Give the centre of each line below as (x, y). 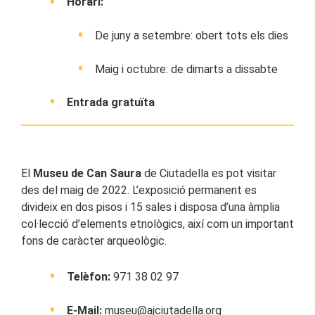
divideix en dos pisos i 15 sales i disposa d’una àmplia (150, 207)
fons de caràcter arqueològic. (94, 241)
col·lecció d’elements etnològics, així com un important (157, 224)
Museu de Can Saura (87, 174)
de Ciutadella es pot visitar (209, 174)
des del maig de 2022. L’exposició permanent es (139, 191)
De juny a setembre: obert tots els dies (192, 36)
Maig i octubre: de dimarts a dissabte (186, 69)
